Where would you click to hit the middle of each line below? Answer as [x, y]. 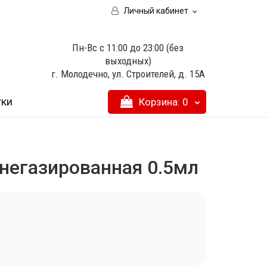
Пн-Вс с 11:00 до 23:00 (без [128, 48]
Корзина [158, 102]
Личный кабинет [156, 11]
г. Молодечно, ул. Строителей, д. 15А [128, 74]
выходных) [128, 61]
